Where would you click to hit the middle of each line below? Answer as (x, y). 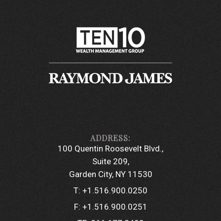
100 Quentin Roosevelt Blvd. (110, 148)
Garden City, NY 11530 (110, 174)
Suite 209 (110, 161)
